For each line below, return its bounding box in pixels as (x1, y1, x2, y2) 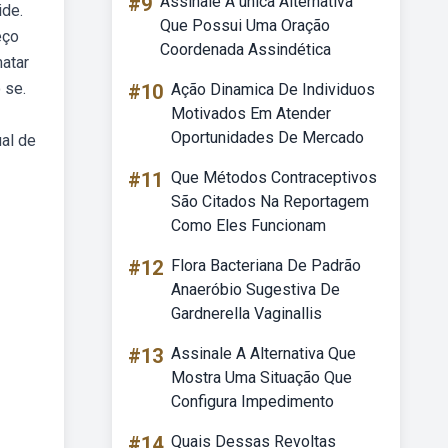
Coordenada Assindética (160, 40, 331, 59)
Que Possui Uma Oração (160, 16, 330, 35)
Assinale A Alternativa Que (171, 344, 356, 363)
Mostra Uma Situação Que (171, 368, 352, 387)
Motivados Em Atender (171, 104, 331, 123)
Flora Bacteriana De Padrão (171, 256, 361, 275)
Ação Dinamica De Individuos (171, 80, 375, 99)
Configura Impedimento (171, 392, 334, 411)
